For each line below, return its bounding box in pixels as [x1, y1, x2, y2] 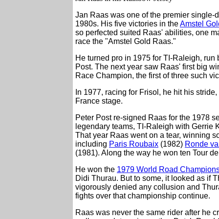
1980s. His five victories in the [75, 20, 180, 28]
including [75, 140, 109, 149]
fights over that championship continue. [75, 192, 210, 200]
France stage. [75, 97, 123, 106]
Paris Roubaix [109, 140, 158, 149]
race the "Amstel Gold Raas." [75, 37, 176, 46]
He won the [75, 165, 117, 174]
